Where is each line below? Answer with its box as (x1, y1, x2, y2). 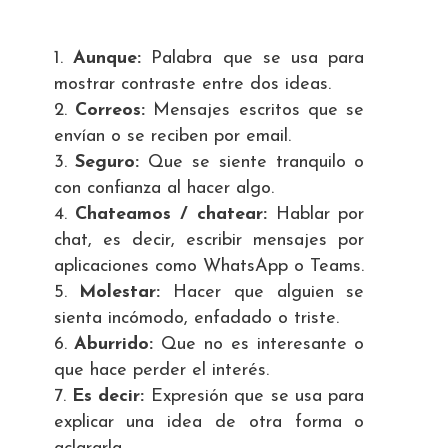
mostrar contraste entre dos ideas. (53, 74, 337, 94)
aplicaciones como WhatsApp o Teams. (53, 256, 364, 276)
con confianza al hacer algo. (53, 178, 274, 198)
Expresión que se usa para (144, 386, 365, 406)
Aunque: (72, 48, 141, 68)
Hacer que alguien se (160, 282, 365, 302)
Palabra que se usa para (140, 48, 365, 68)
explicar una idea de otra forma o (53, 412, 365, 432)
